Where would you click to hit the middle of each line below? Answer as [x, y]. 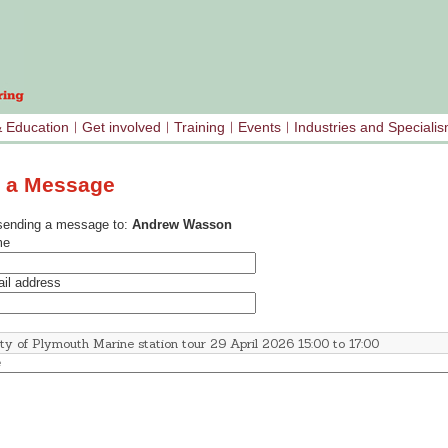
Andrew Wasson [182, 225]
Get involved [121, 127]
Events [259, 127]
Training [199, 127]
